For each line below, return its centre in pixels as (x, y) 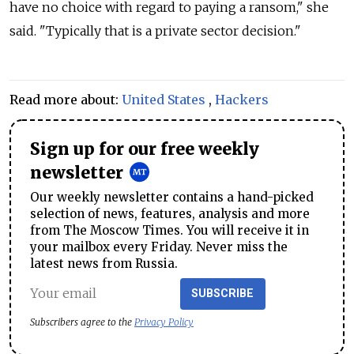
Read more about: (66, 99)
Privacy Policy (164, 322)
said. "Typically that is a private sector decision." (155, 30)
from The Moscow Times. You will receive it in (169, 230)
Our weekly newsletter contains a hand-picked (172, 197)
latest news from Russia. (104, 263)
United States (164, 99)
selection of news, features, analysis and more (170, 213)
